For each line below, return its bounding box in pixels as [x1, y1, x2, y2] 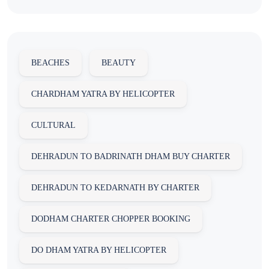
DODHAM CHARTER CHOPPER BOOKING [31, 214, 190, 224]
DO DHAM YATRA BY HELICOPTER [31, 246, 166, 255]
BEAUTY [101, 58, 136, 68]
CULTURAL [31, 121, 76, 130]
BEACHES [31, 58, 70, 68]
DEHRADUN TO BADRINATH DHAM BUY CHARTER [31, 152, 230, 162]
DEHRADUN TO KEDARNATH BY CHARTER [31, 183, 199, 193]
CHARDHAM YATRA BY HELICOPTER [31, 89, 175, 99]
